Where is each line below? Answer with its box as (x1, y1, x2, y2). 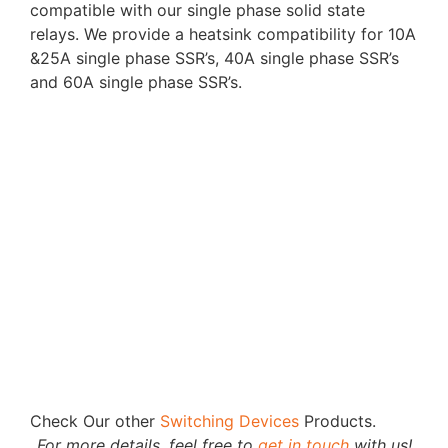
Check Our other (30, 410, 160, 431)
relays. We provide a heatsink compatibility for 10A (30, 24, 416, 45)
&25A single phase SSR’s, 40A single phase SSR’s (30, 48, 399, 69)
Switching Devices (160, 410, 299, 431)
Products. (299, 410, 376, 431)
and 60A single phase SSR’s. (30, 72, 242, 93)
